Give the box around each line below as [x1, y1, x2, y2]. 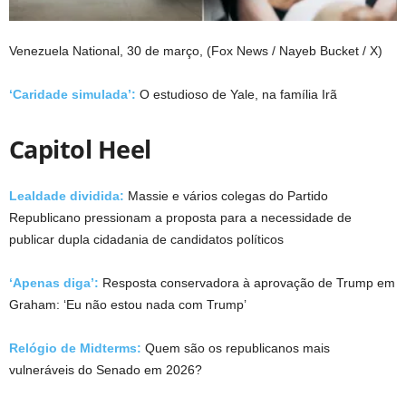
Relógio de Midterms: [9, 340, 141, 355]
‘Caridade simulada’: [9, 86, 140, 101]
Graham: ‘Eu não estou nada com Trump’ [9, 296, 246, 312]
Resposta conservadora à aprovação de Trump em [99, 275, 395, 290]
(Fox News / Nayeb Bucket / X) [207, 43, 382, 58]
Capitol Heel [9, 131, 151, 166]
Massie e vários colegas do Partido [128, 188, 328, 203]
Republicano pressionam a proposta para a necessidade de [9, 209, 352, 225]
